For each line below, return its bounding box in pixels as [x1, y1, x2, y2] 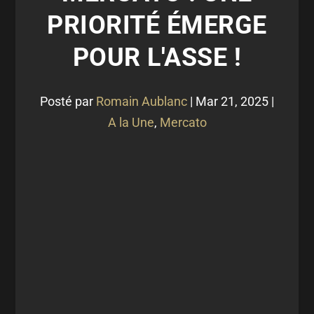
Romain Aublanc [96, 94, 187, 109]
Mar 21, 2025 [196, 94, 268, 109]
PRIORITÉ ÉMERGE [47, 11, 267, 40]
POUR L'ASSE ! [72, 43, 242, 72]
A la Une [107, 115, 154, 130]
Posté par [40, 94, 96, 109]
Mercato [159, 115, 207, 130]
